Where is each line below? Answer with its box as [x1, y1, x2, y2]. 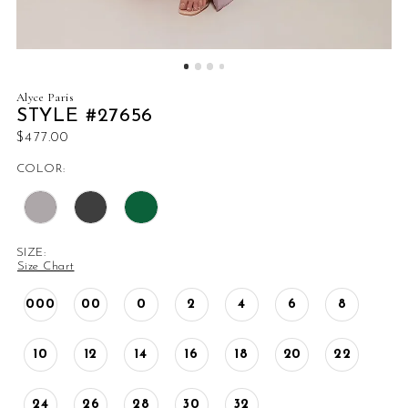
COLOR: [15, 163, 66, 176]
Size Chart [16, 260, 75, 272]
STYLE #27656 [15, 107, 154, 127]
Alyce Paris [15, 90, 74, 106]
